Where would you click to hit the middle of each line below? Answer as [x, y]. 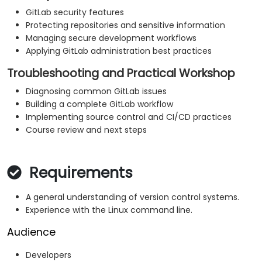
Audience [31, 232]
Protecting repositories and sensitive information [125, 25]
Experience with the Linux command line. [109, 210]
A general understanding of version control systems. [132, 197]
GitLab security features [75, 13]
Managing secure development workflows [111, 38]
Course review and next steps [86, 130]
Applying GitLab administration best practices [119, 51]
